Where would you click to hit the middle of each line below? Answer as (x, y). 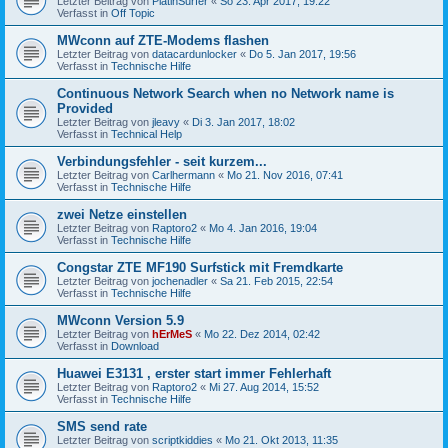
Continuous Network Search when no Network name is (225, 93)
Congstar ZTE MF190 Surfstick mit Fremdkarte (200, 267)
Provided (85, 108)
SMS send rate (102, 426)
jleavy (166, 121)
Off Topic (133, 12)
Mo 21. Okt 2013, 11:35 (281, 439)
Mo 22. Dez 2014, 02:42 (262, 333)
